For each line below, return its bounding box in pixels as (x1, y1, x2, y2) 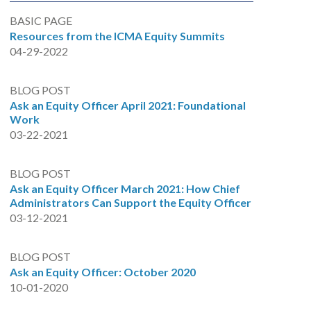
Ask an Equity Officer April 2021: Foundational (9, 99, 246, 112)
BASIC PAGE (9, 14, 72, 27)
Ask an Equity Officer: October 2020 (9, 265, 196, 278)
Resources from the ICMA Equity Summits (9, 29, 225, 42)
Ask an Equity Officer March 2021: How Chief (9, 182, 240, 195)
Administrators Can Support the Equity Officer (9, 196, 251, 209)
